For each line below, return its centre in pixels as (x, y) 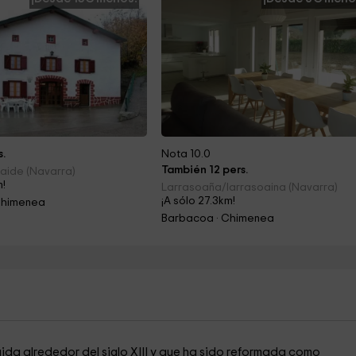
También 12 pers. (205, 170)
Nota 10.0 (186, 154)
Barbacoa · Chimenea (218, 219)
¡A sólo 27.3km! (199, 201)
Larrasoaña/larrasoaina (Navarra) (250, 188)
